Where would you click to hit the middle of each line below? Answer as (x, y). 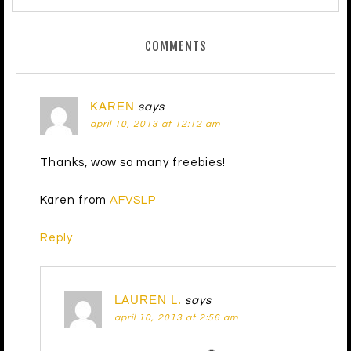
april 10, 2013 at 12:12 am (155, 125)
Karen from (75, 201)
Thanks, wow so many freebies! (133, 163)
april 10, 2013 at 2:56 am (176, 318)
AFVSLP (133, 201)
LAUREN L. (148, 300)
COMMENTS (175, 47)
